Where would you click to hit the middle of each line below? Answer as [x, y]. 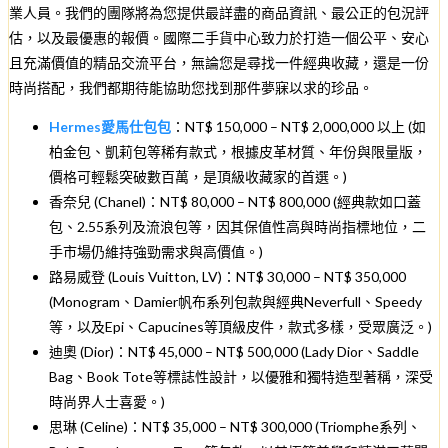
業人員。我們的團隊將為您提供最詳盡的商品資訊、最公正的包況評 [219, 12]
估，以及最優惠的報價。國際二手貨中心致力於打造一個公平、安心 [219, 37]
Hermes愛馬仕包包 [110, 126]
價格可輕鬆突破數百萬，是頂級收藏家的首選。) [198, 176]
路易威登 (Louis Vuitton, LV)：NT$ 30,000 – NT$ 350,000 [227, 276]
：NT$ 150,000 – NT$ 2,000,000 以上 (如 [298, 126]
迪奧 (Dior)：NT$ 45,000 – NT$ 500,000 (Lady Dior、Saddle [234, 351]
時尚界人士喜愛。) [107, 401]
